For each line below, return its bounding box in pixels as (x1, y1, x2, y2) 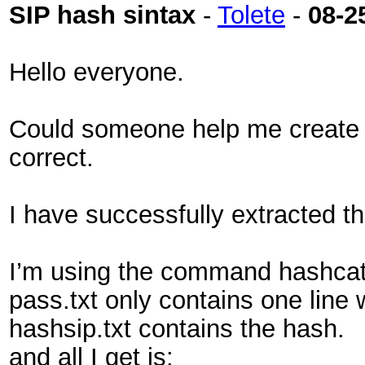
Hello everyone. (9, 58, 184, 86)
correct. (9, 143, 94, 171)
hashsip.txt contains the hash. (9, 314, 345, 342)
